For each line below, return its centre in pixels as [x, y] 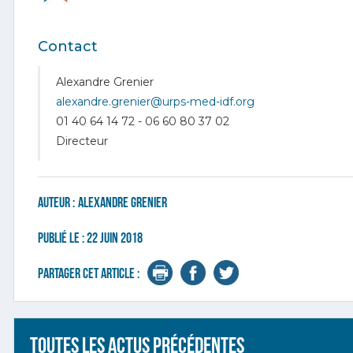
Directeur [82, 141]
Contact [68, 46]
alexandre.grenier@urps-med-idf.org [155, 101]
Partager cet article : [89, 273]
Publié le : [62, 238]
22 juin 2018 [115, 238]
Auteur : [56, 203]
